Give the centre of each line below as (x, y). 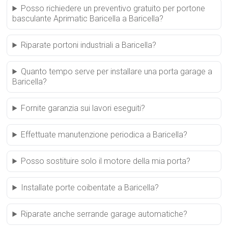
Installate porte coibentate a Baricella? (90, 188)
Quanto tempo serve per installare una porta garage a (117, 72)
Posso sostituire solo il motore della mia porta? (106, 161)
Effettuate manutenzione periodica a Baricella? (104, 135)
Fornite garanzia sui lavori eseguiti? (83, 108)
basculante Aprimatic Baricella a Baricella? (88, 19)
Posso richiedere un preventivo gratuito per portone (113, 8)
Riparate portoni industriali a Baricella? (89, 45)
